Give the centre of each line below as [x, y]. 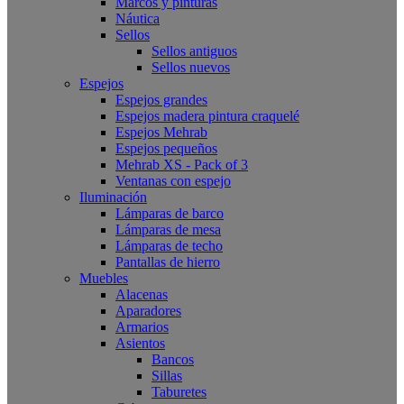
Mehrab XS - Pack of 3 [182, 165]
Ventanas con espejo [173, 181]
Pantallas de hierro [168, 262]
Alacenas [142, 294]
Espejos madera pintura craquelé [207, 116]
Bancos [173, 359]
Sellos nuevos [191, 67]
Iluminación [113, 197]
